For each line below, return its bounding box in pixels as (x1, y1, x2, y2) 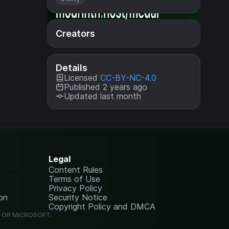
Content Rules (49, 165, 103, 175)
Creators (56, 28, 95, 39)
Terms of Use (49, 174, 101, 184)
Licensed (64, 73, 100, 83)
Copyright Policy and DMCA (49, 201, 156, 212)
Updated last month (64, 91, 141, 101)
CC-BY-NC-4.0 (100, 73, 156, 83)
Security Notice (49, 192, 108, 202)
